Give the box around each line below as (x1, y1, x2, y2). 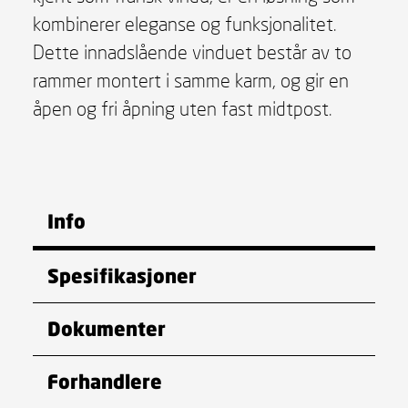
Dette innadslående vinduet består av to (32, 40, 352, 64)
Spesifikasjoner (46, 263, 197, 288)
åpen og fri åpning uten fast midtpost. (32, 97, 332, 120)
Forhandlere (46, 369, 162, 393)
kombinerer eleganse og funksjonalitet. (32, 12, 337, 36)
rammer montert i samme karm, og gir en (32, 68, 349, 92)
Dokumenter (46, 316, 166, 341)
